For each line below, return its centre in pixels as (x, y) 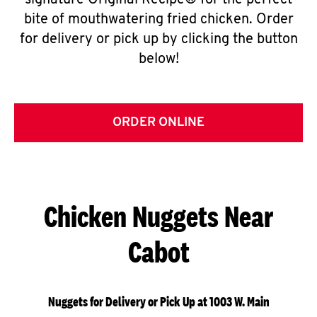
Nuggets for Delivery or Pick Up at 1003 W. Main (158, 302)
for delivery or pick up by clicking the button (158, 40)
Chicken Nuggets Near (158, 216)
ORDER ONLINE (158, 123)
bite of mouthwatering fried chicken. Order (158, 20)
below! (158, 59)
